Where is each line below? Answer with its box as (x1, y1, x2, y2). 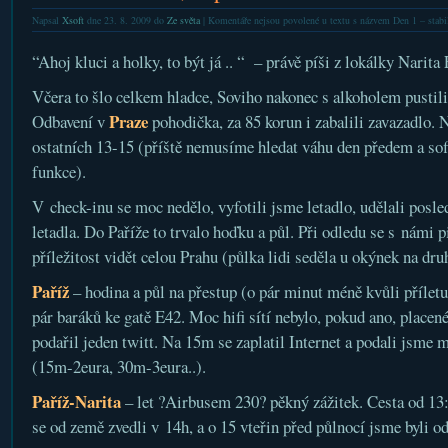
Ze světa (166, 13, 200, 27)
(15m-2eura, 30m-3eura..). (31, 355, 206, 378)
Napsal (31, 13, 62, 27)
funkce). (31, 160, 86, 183)
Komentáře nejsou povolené (207, 13, 319, 27)
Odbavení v (31, 110, 109, 133)
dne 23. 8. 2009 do (83, 13, 167, 27)
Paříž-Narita (31, 389, 121, 414)
